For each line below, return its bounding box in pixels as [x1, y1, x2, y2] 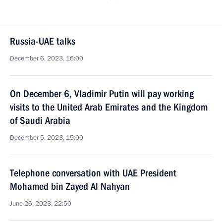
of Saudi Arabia [10, 114, 70, 126]
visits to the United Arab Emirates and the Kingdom [10, 101, 208, 113]
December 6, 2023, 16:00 [10, 54, 83, 63]
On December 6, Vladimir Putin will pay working [10, 88, 194, 100]
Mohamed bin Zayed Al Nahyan [10, 180, 130, 192]
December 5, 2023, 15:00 [10, 133, 83, 142]
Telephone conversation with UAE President [10, 167, 176, 179]
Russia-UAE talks [10, 35, 75, 47]
